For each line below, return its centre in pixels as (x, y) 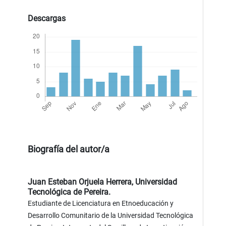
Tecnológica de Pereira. (69, 192)
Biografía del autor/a (69, 149)
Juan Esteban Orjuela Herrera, (82, 182)
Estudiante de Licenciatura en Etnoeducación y (101, 203)
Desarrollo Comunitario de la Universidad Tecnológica (111, 215)
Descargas (47, 18)
